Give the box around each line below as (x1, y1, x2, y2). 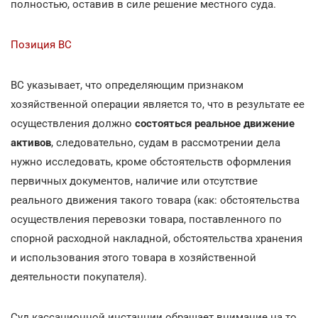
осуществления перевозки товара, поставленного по (11, 212, 282, 226)
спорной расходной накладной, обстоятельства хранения (11, 231, 302, 245)
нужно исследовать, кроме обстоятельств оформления (11, 155, 291, 168)
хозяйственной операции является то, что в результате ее (11, 97, 305, 111)
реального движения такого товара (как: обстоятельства (11, 193, 300, 207)
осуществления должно (11, 116, 135, 130)
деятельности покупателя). (11, 270, 147, 283)
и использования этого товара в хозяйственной (11, 251, 256, 264)
